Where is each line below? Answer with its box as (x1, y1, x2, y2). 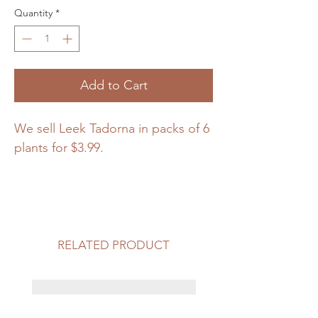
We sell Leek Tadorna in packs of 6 (14, 121, 209, 137)
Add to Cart (79, 77, 148, 94)
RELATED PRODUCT (57, 238, 170, 253)
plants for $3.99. (14, 140, 104, 156)
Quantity (14, 6, 53, 20)
